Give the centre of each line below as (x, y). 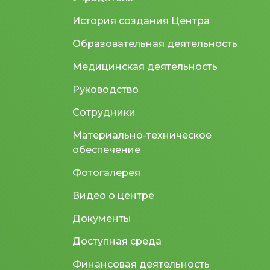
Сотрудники (104, 112)
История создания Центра (141, 20)
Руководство (105, 89)
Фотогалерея (106, 172)
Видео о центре (113, 195)
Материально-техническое (142, 135)
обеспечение (106, 149)
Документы (102, 218)
